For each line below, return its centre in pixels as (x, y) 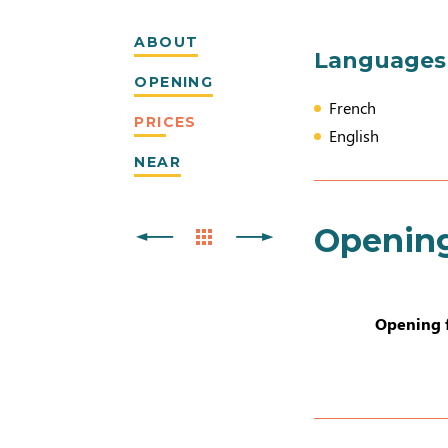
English (354, 135)
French (353, 107)
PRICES (165, 122)
